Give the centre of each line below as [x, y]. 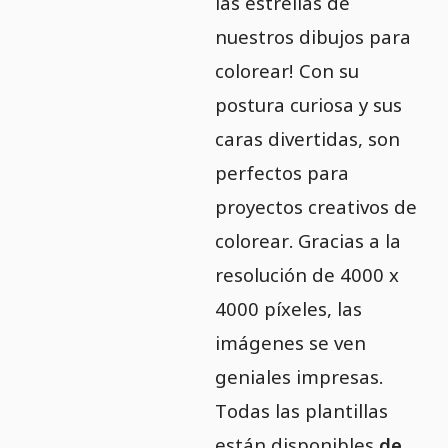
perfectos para [281, 173]
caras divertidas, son [307, 139]
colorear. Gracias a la [307, 241]
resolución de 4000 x [306, 275]
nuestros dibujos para [312, 37]
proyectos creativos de [315, 207]
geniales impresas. [298, 377]
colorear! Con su [286, 71]
